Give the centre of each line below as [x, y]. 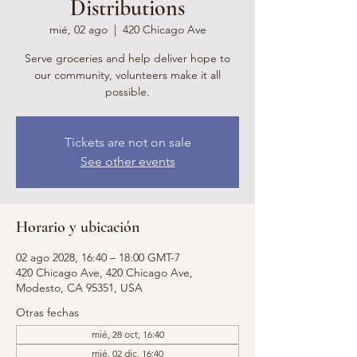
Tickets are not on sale [127, 142]
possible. [127, 92]
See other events [127, 161]
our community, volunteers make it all [127, 75]
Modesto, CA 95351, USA [79, 288]
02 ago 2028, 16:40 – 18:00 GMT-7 [98, 257]
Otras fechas [47, 312]
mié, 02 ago [78, 29]
